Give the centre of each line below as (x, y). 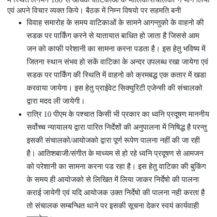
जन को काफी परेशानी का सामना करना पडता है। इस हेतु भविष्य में (116, 48)
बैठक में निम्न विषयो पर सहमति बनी (132, 10)
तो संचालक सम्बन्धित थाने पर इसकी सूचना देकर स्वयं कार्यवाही (113, 205)
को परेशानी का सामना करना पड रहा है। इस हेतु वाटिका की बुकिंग (116, 166)
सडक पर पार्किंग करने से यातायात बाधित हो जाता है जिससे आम (113, 35)
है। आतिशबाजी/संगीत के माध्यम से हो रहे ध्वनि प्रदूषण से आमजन (115, 153)
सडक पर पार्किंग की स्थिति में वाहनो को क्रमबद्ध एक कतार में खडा (116, 75)
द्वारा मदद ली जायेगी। (56, 101)
